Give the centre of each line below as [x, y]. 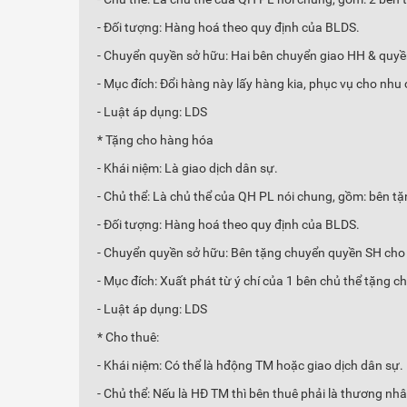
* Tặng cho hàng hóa [155, 140]
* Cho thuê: [128, 337]
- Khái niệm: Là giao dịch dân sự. [188, 168]
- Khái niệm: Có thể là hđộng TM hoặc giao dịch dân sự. [250, 365]
